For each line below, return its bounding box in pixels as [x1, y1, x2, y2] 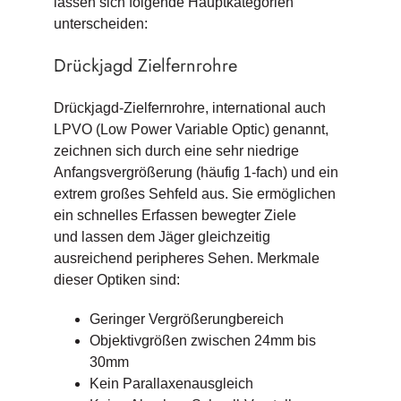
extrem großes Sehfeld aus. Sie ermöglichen [53, 185, 336, 201]
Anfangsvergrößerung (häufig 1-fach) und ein [53, 164, 338, 180]
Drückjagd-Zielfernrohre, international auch [53, 99, 326, 115]
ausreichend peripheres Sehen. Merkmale [53, 250, 320, 266]
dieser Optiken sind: [53, 271, 180, 287]
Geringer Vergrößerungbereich [89, 311, 284, 327]
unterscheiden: [53, 15, 148, 31]
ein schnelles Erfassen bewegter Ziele [53, 207, 296, 223]
